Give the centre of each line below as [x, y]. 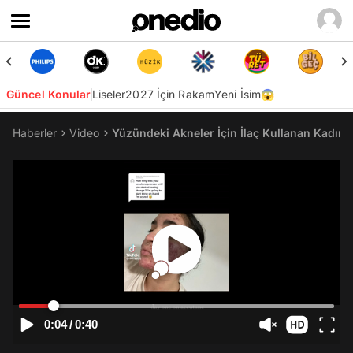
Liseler [109, 94]
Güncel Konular [49, 94]
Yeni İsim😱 [245, 94]
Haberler [35, 133]
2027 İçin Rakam [170, 94]
